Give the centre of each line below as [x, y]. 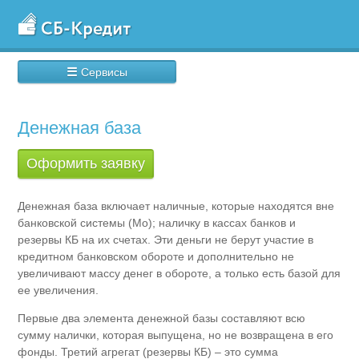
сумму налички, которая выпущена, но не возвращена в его [176, 335]
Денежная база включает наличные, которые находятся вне [176, 206]
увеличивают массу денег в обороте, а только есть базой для [179, 273]
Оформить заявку [86, 164]
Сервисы [105, 72]
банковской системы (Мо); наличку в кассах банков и [157, 222]
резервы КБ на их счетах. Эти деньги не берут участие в [166, 239]
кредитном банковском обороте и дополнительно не [156, 256]
